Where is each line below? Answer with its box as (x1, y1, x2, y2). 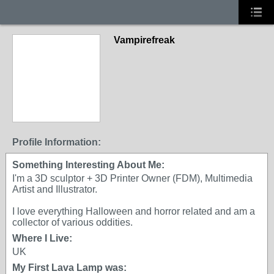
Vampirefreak (114, 35, 175, 45)
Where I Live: (12, 233, 72, 243)
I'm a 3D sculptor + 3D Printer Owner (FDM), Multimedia (12, 173, 253, 183)
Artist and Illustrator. (12, 184, 97, 194)
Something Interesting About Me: (12, 160, 165, 170)
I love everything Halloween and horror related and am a (12, 206, 255, 217)
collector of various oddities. (12, 217, 133, 228)
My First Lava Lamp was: (12, 262, 127, 273)
